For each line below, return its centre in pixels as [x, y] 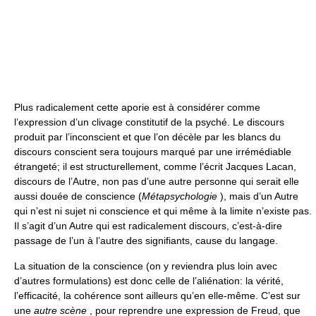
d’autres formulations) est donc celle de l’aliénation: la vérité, [149, 281]
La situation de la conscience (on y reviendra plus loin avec [146, 266]
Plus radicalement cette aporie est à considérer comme [137, 107]
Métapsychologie [180, 196]
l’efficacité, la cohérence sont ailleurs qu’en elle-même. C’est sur [157, 296]
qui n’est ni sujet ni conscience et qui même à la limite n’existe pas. [163, 211]
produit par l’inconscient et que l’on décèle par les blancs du [147, 137]
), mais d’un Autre [258, 196]
